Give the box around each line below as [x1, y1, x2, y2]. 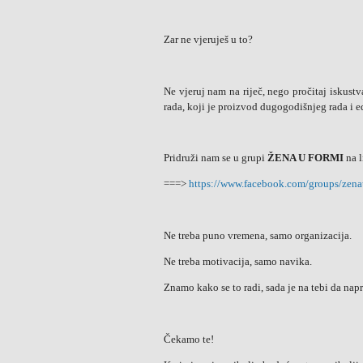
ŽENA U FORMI [267, 152, 344, 164]
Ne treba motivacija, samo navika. [164, 255, 312, 267]
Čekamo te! [164, 333, 214, 345]
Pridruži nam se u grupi [164, 152, 267, 164]
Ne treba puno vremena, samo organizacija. [164, 229, 352, 241]
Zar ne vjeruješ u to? [164, 33, 253, 45]
